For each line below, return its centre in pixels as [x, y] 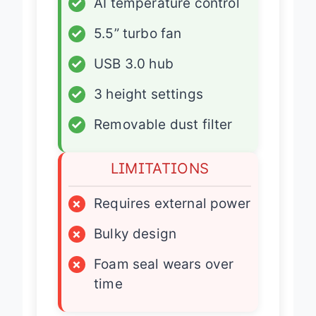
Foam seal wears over [164, 275]
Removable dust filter [163, 135]
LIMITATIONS [160, 179]
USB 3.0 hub [134, 75]
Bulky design [135, 245]
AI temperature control [167, 14]
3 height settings [148, 105]
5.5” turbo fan [138, 44]
